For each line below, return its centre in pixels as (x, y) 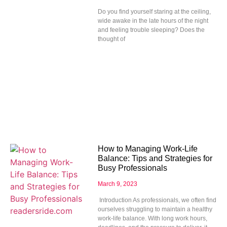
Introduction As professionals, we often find (157, 200)
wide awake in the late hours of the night (153, 21)
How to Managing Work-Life (147, 149)
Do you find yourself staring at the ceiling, (154, 12)
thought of (111, 39)
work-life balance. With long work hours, (152, 218)
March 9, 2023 (117, 184)
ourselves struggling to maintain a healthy (155, 209)
